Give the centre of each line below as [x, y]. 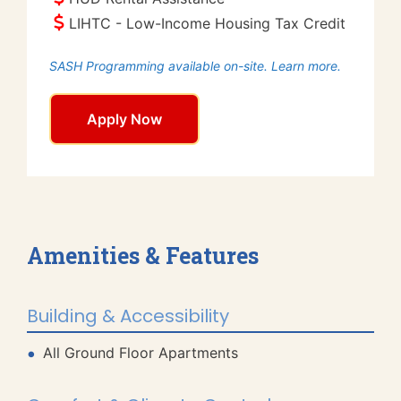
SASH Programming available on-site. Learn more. [195, 66]
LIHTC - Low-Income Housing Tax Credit [207, 23]
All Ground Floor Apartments [141, 353]
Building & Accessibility [128, 316]
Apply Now [124, 119]
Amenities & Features [143, 256]
